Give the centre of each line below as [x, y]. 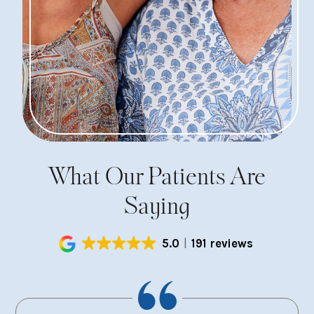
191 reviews [222, 243]
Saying [157, 206]
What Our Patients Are [157, 177]
